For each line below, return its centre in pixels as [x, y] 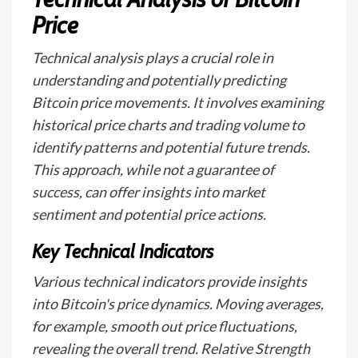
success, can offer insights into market [149, 192]
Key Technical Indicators [123, 251]
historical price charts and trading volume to [168, 125]
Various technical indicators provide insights [169, 281]
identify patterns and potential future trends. [171, 147]
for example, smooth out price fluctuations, [165, 326]
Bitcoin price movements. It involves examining [178, 102]
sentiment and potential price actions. [149, 214]
